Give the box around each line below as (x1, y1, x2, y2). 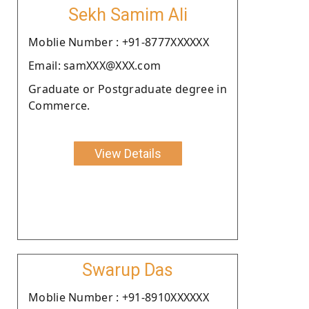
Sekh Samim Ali (68, 4, 188, 25)
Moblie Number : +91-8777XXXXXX (28, 34, 209, 50)
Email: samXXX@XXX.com (28, 57, 161, 73)
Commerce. (28, 97, 90, 113)
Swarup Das (82, 259, 173, 280)
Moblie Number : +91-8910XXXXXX (28, 289, 209, 305)
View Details (94, 146, 161, 161)
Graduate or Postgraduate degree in (28, 81, 227, 97)
